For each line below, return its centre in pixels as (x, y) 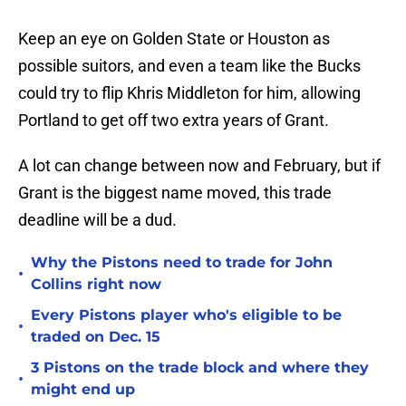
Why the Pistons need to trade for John (182, 263)
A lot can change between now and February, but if (199, 166)
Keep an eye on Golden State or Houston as (174, 39)
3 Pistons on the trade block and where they (200, 368)
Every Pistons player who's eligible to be (186, 315)
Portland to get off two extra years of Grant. (175, 121)
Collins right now (96, 285)
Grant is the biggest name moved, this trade (175, 193)
